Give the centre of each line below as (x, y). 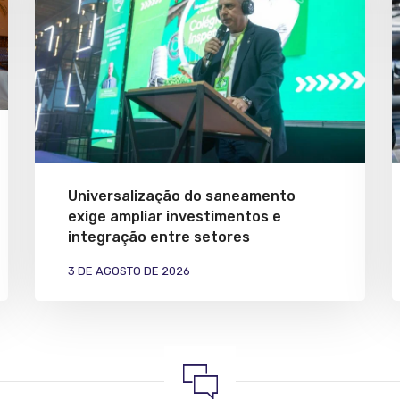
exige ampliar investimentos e (175, 217)
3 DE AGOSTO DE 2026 (129, 271)
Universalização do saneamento (182, 196)
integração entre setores (159, 237)
